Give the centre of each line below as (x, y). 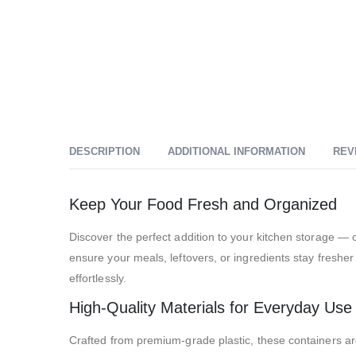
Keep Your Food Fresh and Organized (203, 205)
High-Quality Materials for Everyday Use (211, 308)
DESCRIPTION (104, 152)
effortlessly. (98, 279)
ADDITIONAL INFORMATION (236, 152)
